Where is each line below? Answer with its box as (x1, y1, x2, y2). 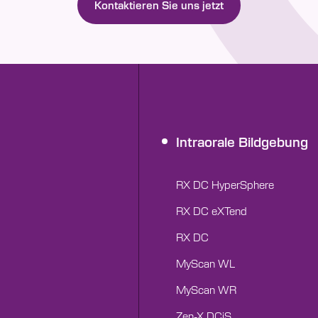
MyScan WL (176, 256, 235, 270)
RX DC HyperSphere (176, 177, 274, 192)
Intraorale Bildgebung (176, 133, 308, 150)
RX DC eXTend (176, 204, 247, 218)
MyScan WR (176, 283, 236, 297)
